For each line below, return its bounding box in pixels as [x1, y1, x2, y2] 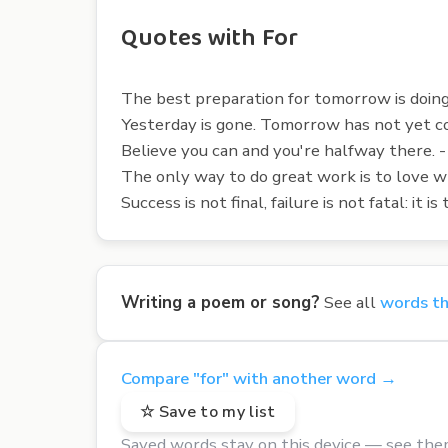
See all [320, 290, 380, 314]
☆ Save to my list [140, 400, 276, 423]
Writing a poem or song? [121, 290, 320, 314]
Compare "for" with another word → [121, 366, 397, 390]
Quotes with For [121, 18, 299, 58]
